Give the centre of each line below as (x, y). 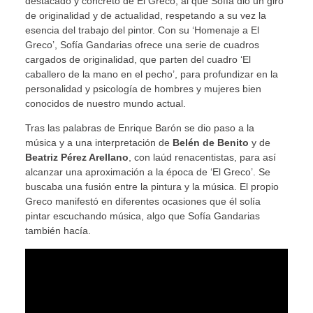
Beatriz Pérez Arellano (77, 158)
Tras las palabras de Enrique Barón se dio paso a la (139, 128)
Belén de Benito (210, 143)
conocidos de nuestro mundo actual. (105, 103)
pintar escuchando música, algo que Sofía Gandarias (142, 216)
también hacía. (58, 231)
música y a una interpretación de (99, 143)
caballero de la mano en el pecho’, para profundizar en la (151, 74)
